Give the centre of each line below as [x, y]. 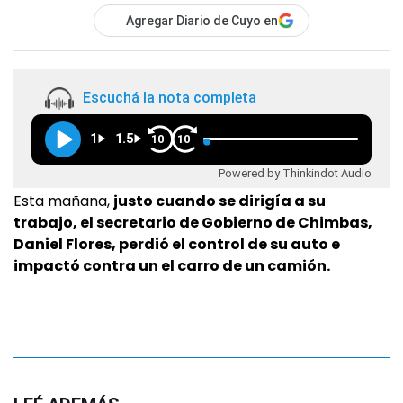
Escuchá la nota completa [170, 98]
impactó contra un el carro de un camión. [172, 266]
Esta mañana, [63, 201]
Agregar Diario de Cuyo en [202, 21]
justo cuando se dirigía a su [219, 201]
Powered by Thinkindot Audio [295, 173]
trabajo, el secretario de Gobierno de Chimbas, [193, 223]
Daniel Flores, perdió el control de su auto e [177, 244]
